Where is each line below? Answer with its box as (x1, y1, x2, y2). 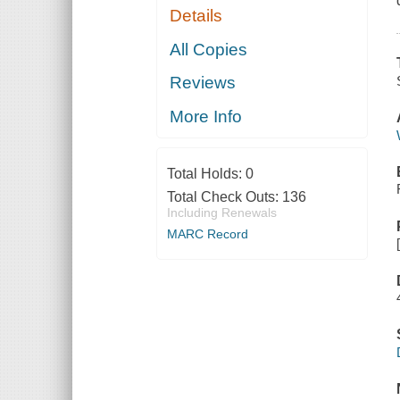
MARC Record (166, 226, 248, 241)
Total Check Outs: (166, 188, 282, 204)
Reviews (170, 73, 237, 93)
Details (170, 6, 223, 26)
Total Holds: (166, 165, 246, 181)
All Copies (170, 39, 248, 59)
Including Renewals (166, 204, 277, 220)
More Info (170, 106, 243, 126)
